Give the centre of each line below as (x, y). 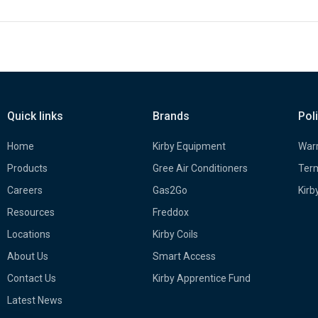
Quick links (35, 116)
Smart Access (184, 256)
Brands (171, 116)
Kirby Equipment (189, 146)
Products (27, 168)
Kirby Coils (175, 234)
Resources (31, 212)
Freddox (170, 212)
